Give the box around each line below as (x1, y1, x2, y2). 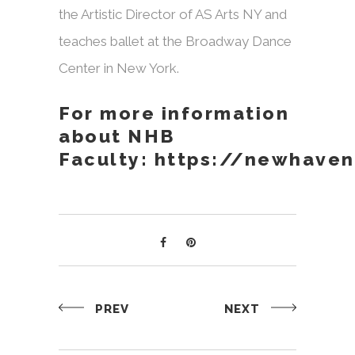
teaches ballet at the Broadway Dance (59, 33, 292, 50)
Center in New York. (59, 60, 179, 77)
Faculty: (59, 148, 155, 170)
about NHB (59, 125, 175, 147)
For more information (59, 102, 289, 124)
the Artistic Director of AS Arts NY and (59, 6, 287, 23)
